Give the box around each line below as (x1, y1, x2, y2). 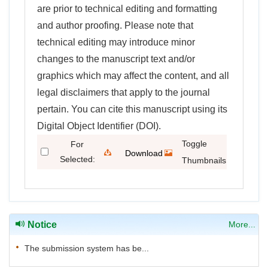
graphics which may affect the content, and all (37, 70, 229, 81)
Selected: (59, 154, 95, 164)
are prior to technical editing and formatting (37, 3, 217, 14)
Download (125, 148, 163, 158)
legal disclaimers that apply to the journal (37, 87, 210, 98)
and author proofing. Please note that (37, 20, 193, 31)
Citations (119, 165, 152, 175)
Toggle (182, 138, 207, 148)
